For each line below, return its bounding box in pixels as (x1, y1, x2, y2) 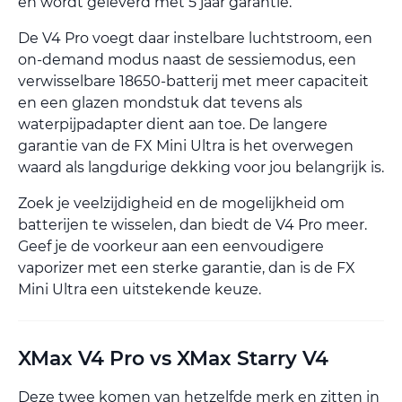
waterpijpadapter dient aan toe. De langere (18, 115, 328, 133)
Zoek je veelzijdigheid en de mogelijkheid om (18, 194, 345, 212)
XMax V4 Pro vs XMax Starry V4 (18, 345, 328, 371)
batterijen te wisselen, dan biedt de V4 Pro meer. (18, 215, 367, 233)
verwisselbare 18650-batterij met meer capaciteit (18, 72, 369, 90)
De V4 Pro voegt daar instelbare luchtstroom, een (18, 29, 372, 47)
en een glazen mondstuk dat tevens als (18, 93, 302, 111)
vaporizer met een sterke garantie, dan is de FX (18, 258, 355, 276)
